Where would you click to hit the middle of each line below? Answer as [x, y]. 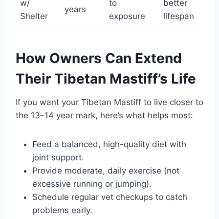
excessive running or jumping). [92, 184]
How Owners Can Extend [99, 58]
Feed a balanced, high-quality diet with [109, 144]
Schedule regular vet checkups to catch [110, 197]
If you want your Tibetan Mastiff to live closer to [109, 102]
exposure [127, 16]
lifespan [178, 16]
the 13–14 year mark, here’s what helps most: [104, 116]
